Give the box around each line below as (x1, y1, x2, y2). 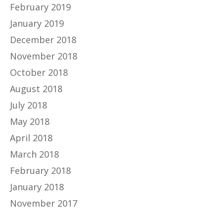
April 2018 (10, 131, 53, 144)
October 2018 (10, 66, 68, 78)
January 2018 (10, 180, 64, 193)
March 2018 (10, 148, 59, 160)
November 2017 (10, 197, 77, 209)
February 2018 (10, 164, 71, 176)
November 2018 (10, 50, 77, 62)
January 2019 (10, 17, 64, 29)
